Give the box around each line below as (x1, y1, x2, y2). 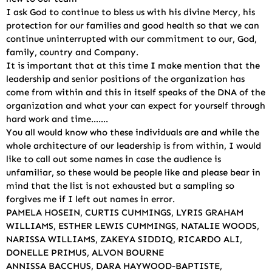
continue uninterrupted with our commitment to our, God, (6, 33, 257, 44)
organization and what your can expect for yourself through (6, 100, 265, 111)
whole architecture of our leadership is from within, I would (6, 140, 261, 151)
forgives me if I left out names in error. (6, 194, 175, 205)
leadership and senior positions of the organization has (6, 73, 245, 84)
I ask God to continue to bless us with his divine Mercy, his (6, 7, 255, 18)
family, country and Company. (6, 47, 138, 58)
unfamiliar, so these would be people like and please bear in (6, 167, 260, 178)
